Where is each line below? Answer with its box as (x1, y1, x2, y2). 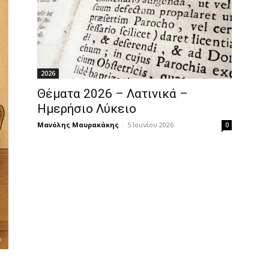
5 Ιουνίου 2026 (127, 119, 174, 129)
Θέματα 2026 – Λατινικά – (37, 86, 188, 101)
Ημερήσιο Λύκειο (37, 101, 136, 116)
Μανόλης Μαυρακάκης (37, 119, 119, 129)
